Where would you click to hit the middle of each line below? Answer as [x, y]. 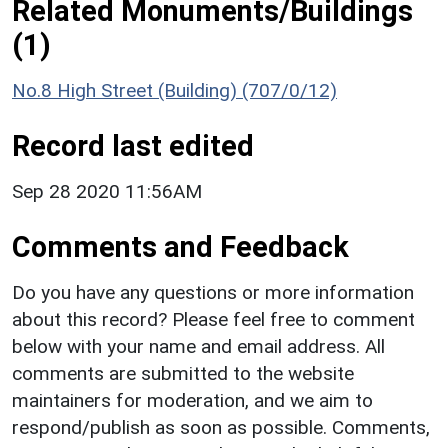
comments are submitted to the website [183, 373]
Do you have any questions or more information [213, 292]
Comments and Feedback [180, 246]
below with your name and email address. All [198, 346]
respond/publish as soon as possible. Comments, [221, 427]
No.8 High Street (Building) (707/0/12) [174, 90]
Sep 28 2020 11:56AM [107, 191]
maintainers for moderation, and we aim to [192, 400]
